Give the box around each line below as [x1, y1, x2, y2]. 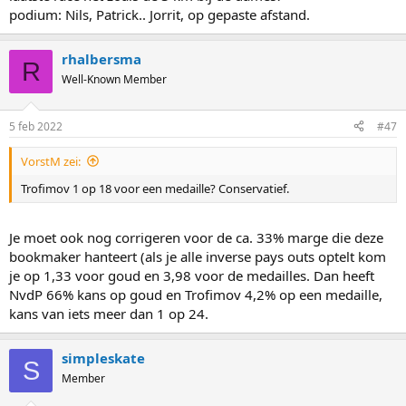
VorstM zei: [21, 152, 81, 169]
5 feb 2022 [9, 118, 63, 134]
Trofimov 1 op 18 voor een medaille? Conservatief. [21, 179, 289, 197]
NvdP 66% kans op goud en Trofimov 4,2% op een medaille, [9, 285, 382, 304]
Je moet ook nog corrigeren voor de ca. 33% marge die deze [9, 228, 383, 246]
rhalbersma [62, 50, 141, 68]
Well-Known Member [62, 72, 167, 87]
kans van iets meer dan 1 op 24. [9, 304, 208, 323]
